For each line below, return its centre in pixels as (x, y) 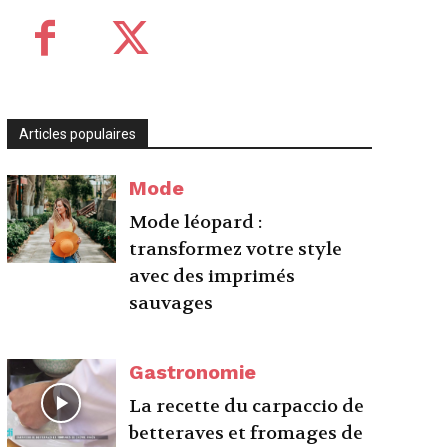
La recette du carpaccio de (247, 406)
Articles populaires (77, 134)
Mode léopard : (196, 222)
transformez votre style (236, 249)
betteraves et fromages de (246, 433)
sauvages (171, 303)
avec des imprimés (212, 276)
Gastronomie (193, 372)
